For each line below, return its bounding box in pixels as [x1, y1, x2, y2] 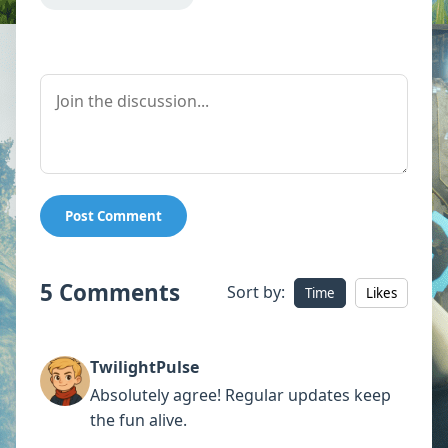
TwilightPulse [90, 356, 199, 378]
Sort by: [227, 280, 289, 303]
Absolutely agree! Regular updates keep [90, 384, 391, 406]
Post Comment [65, 207, 162, 225]
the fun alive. [90, 409, 187, 431]
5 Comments [40, 277, 180, 308]
